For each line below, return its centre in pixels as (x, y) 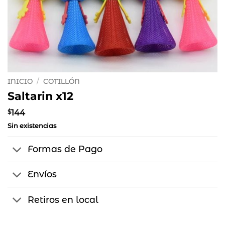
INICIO (20, 81)
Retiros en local (63, 199)
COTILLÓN (62, 81)
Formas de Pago (65, 149)
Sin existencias (32, 126)
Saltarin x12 (40, 96)
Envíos (42, 174)
